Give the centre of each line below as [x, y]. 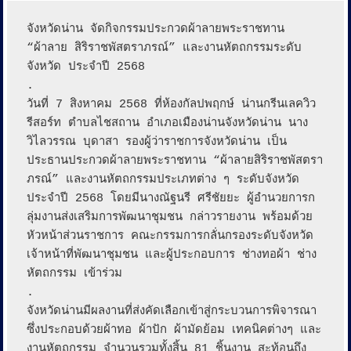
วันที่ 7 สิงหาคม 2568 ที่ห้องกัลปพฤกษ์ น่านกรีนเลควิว [171, 105]
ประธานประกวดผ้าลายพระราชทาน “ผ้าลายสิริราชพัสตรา [174, 161]
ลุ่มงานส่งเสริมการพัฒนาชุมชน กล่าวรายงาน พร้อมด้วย [169, 218]
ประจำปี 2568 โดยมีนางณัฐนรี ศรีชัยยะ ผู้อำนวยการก [170, 199]
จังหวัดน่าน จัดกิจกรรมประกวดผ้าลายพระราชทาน [155, 30]
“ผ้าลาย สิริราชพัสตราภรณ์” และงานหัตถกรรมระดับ [164, 49]
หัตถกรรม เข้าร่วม [74, 274]
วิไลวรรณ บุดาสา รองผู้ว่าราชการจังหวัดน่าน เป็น [156, 143]
